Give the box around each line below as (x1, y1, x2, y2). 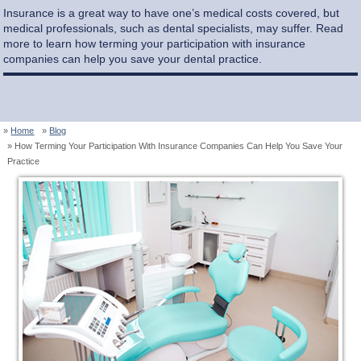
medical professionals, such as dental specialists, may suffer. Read (3, 21, 344, 35)
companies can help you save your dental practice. (3, 52, 263, 65)
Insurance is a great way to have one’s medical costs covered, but (3, 6, 340, 19)
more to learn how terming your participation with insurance (3, 36, 306, 50)
